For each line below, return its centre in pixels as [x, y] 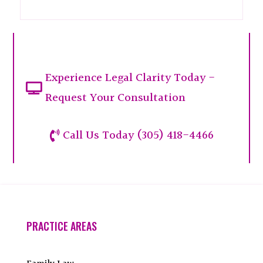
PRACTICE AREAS [61, 226]
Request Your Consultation [116, 98]
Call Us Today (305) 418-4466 [138, 136]
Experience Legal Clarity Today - [130, 78]
